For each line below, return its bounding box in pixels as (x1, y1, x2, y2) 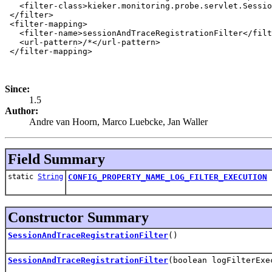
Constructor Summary (8, 209, 149, 225)
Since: (5, 83, 30, 94)
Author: (5, 105, 38, 116)
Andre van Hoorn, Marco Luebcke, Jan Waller (29, 116, 208, 127)
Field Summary (8, 151, 105, 167)
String (38, 172, 63, 181)
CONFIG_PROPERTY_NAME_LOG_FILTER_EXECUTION (68, 172, 267, 182)
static (8, 172, 38, 181)
